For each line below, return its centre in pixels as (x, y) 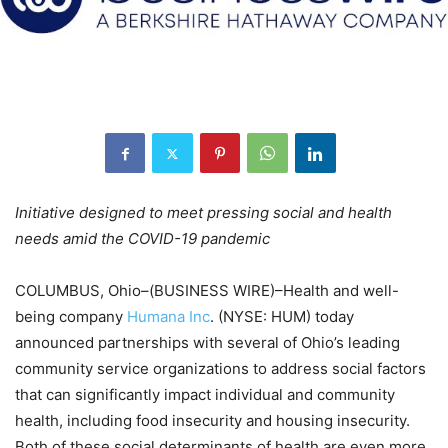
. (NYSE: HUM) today (282, 317)
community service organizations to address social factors (220, 369)
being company (71, 317)
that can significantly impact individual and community (205, 395)
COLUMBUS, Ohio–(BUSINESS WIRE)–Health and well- (207, 291)
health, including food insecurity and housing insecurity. (212, 421)
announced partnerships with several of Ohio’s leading (207, 343)
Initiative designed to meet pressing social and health (203, 213)
